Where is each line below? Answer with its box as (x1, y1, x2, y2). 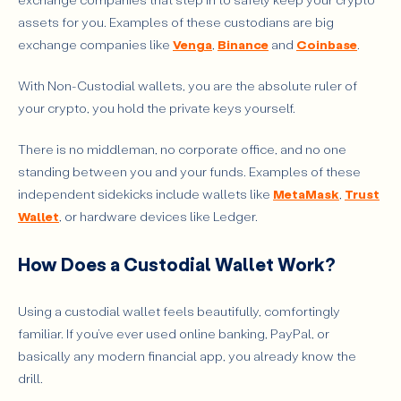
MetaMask (273, 184, 339, 202)
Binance (218, 36, 269, 54)
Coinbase (296, 36, 357, 54)
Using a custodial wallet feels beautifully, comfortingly (18, 302, 340, 320)
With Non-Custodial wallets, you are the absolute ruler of (18, 77, 357, 95)
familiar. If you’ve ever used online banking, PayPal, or (18, 324, 329, 342)
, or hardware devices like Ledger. (59, 207, 258, 225)
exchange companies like (18, 36, 173, 54)
